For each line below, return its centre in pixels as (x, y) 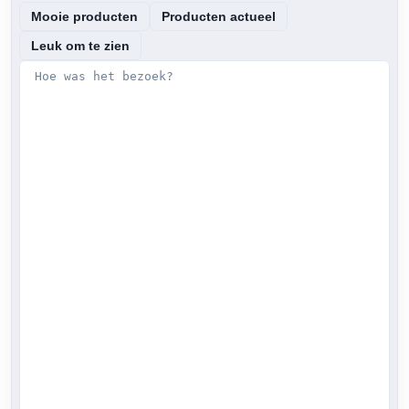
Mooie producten (84, 16)
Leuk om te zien (80, 45)
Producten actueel (219, 16)
